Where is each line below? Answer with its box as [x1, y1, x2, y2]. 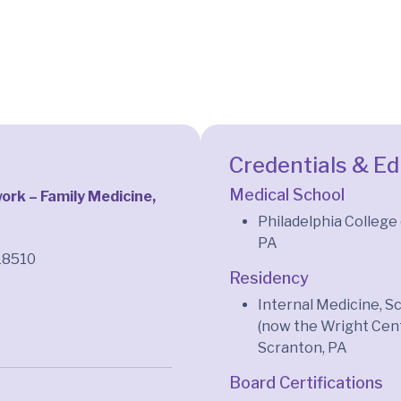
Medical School [229, 184, 345, 204]
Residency [229, 268, 309, 287]
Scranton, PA [258, 338, 347, 356]
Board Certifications [229, 372, 383, 392]
